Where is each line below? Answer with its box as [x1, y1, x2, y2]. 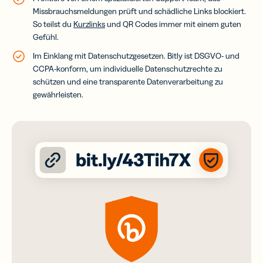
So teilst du [33, 18, 73, 29]
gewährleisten [33, 89, 82, 100]
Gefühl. [33, 31, 59, 42]
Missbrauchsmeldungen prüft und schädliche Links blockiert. [33, 5, 246, 16]
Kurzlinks [73, 18, 105, 29]
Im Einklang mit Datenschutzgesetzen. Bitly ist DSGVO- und [33, 50, 240, 61]
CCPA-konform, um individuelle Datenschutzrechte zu [33, 63, 222, 74]
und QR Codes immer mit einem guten [105, 18, 241, 29]
